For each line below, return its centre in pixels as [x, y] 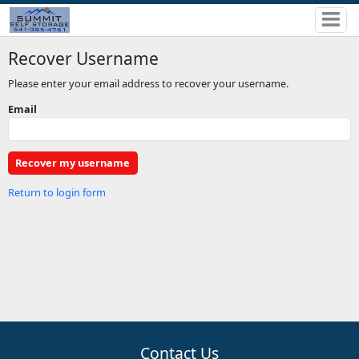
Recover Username [83, 58]
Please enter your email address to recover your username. [148, 83]
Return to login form [56, 192]
